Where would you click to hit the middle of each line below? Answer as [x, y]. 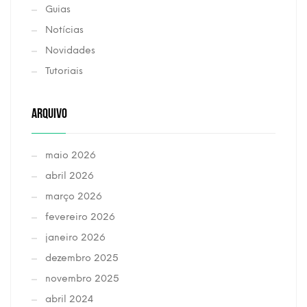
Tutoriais [64, 71]
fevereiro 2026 [80, 217]
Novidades [70, 50]
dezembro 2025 [82, 258]
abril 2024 [69, 299]
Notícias [64, 30]
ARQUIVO [49, 112]
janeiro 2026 [75, 237]
